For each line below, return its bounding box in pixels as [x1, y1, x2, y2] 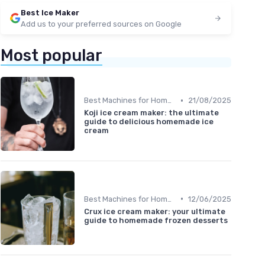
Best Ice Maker [21, 8, 79, 17]
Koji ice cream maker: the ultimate [84, 108, 219, 118]
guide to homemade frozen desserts [84, 215, 228, 225]
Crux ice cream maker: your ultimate [84, 206, 225, 216]
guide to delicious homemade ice [84, 117, 214, 127]
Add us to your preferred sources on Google [21, 19, 182, 28]
